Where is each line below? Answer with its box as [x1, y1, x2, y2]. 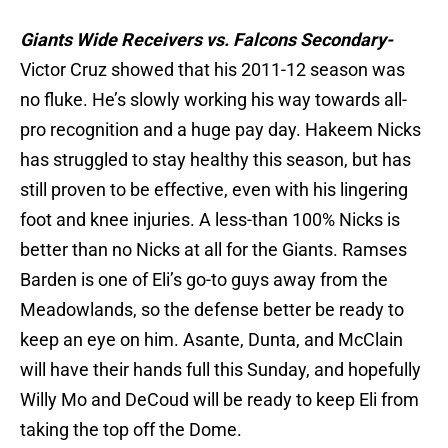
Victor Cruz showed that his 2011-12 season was [20, 59, 405, 81]
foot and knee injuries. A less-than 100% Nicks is [20, 209, 400, 231]
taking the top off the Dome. [20, 419, 242, 441]
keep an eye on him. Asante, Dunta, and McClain [20, 329, 403, 351]
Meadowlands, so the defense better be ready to [20, 299, 404, 321]
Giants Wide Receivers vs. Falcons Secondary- [20, 29, 393, 51]
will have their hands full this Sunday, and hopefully [20, 359, 421, 381]
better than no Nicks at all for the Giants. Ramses [20, 239, 407, 261]
